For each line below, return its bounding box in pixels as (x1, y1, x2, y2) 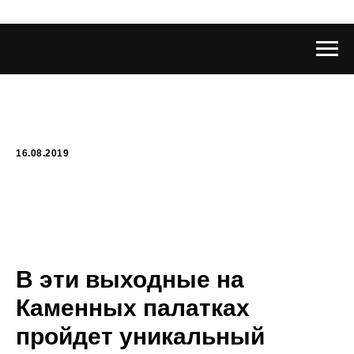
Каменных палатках (16, 295, 250, 321)
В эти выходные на (16, 266, 244, 292)
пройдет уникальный (16, 323, 265, 349)
